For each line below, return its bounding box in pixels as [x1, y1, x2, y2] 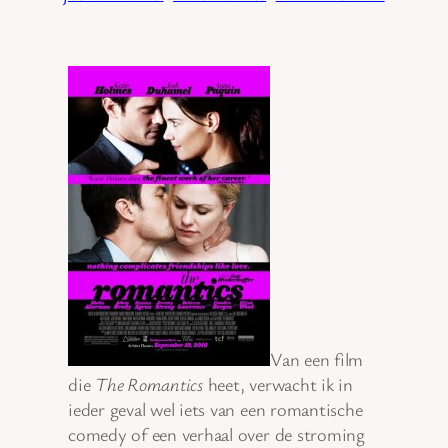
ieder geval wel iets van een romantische [68, 396, 363, 421]
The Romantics [95, 371, 203, 396]
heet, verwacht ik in [202, 371, 353, 396]
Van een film [270, 346, 364, 371]
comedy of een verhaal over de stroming [68, 421, 365, 446]
